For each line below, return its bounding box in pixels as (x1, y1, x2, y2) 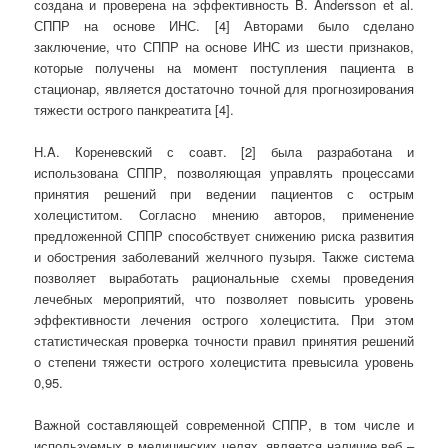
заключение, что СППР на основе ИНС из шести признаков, (34, 37, 414, 57)
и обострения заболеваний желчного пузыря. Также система (34, 247, 414, 267)
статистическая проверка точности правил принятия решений (34, 331, 414, 351)
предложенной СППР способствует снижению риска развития (34, 226, 414, 246)
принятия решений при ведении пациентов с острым (34, 184, 414, 204)
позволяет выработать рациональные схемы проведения (34, 268, 414, 288)
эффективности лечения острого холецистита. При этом (34, 310, 414, 330)
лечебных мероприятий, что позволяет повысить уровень (34, 289, 414, 309)
